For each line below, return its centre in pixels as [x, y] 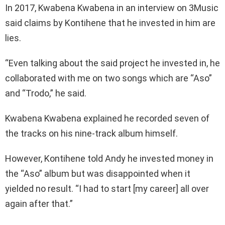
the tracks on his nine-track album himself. [91, 133]
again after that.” [39, 203]
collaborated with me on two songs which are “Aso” [108, 78]
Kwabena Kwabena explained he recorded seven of [107, 118]
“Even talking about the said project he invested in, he [113, 63]
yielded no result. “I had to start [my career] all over [107, 188]
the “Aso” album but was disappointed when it [98, 173]
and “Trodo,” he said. [46, 93]
